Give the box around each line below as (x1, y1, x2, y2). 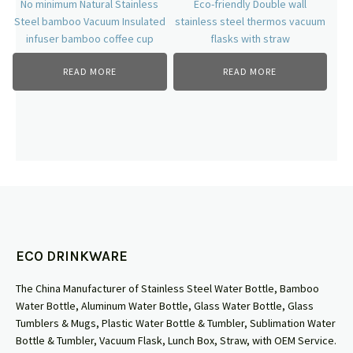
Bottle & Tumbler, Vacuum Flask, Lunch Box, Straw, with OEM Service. (16, 333, 336, 348)
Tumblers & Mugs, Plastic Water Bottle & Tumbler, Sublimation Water (16, 316, 336, 331)
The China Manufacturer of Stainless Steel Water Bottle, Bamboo (16, 281, 319, 296)
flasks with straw (210, 31, 290, 46)
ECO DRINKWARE (16, 247, 128, 266)
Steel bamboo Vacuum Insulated (13, 13, 165, 28)
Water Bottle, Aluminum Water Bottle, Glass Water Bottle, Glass (16, 299, 314, 314)
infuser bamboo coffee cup (25, 31, 154, 46)
